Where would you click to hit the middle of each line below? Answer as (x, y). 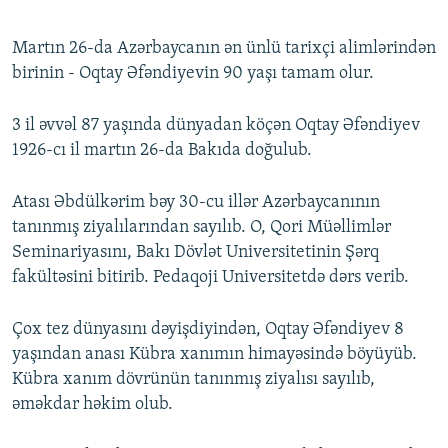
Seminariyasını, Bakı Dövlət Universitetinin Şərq (195, 253)
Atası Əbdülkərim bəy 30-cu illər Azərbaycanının (196, 203)
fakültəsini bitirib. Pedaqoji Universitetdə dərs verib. (210, 278)
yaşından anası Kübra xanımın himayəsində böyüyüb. (214, 355)
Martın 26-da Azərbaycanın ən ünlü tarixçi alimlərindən (224, 49)
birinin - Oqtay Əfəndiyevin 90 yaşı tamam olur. (193, 74)
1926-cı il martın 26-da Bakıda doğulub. (162, 151)
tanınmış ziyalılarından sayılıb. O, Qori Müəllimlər (201, 228)
